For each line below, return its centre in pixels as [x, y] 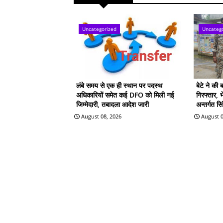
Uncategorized [99, 29]
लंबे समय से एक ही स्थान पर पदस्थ [119, 85]
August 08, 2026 [101, 116]
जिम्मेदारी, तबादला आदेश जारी [112, 104]
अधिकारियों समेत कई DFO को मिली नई [125, 95]
